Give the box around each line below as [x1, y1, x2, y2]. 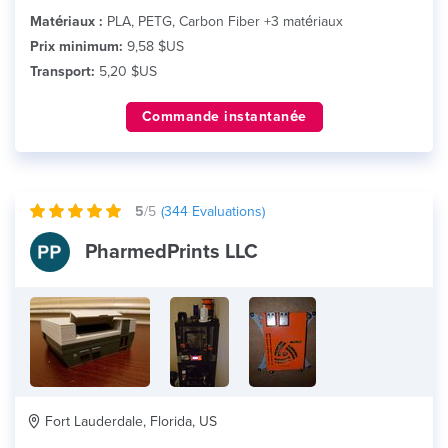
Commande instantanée [141, 108, 307, 125]
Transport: [30, 63, 95, 80]
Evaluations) [188, 203, 265, 220]
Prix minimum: [30, 38, 123, 55]
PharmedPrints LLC [85, 240, 258, 264]
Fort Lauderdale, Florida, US [41, 413, 217, 430]
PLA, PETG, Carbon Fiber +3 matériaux [103, 13, 343, 30]
